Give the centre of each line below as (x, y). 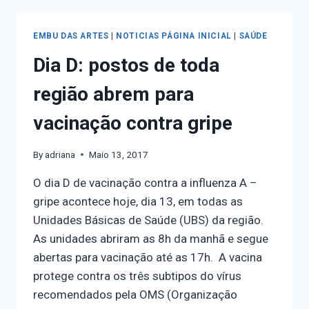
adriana (60, 154)
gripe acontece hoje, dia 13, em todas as (138, 201)
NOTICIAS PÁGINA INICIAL (174, 36)
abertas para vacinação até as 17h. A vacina (148, 257)
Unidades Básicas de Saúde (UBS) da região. (148, 220)
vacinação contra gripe (133, 123)
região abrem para (113, 94)
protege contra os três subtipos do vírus (137, 276)
